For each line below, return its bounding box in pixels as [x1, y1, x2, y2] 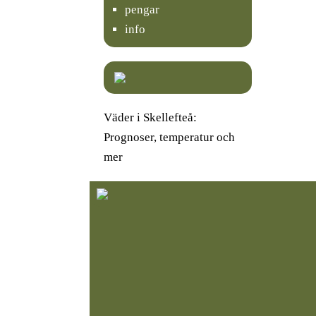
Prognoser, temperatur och [104, 130, 235, 144]
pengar [125, 2, 159, 16]
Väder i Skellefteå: [104, 110, 197, 124]
